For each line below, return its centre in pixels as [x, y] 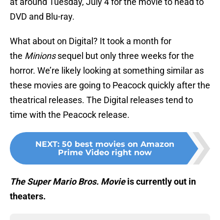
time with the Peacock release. [70, 115]
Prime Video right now [105, 153]
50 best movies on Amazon [118, 144]
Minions [40, 56]
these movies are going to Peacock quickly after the [110, 85]
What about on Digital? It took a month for [91, 41]
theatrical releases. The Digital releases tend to [101, 100]
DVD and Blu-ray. [42, 17]
